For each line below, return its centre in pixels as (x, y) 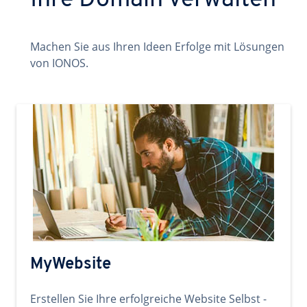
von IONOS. (59, 63)
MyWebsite (71, 265)
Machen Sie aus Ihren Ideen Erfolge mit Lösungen (157, 47)
